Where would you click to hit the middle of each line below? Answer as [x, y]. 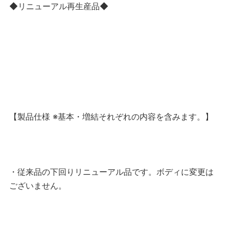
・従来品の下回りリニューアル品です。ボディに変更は [111, 172]
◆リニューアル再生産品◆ [59, 6]
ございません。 [38, 186]
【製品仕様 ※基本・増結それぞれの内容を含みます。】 [111, 117]
